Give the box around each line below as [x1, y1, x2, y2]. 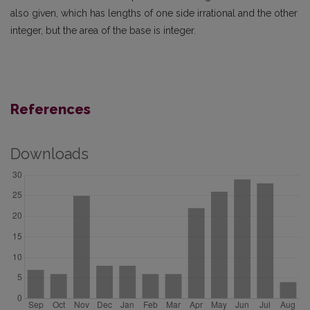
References [10, 101, 91, 118]
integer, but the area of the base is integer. [10, 25, 196, 37]
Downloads [10, 145, 89, 163]
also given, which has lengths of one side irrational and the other [10, 8, 298, 19]
